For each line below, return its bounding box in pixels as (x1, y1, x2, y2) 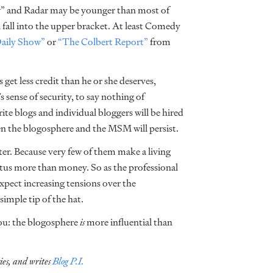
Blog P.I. (52, 253, 84, 269)
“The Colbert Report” (58, 34, 148, 49)
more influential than (85, 214, 172, 230)
